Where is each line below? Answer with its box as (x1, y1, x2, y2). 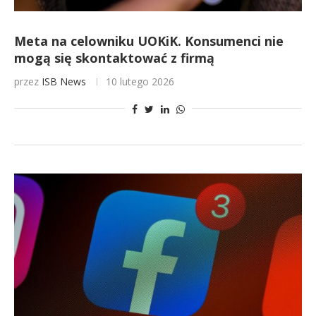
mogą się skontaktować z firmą (14, 49, 214, 66)
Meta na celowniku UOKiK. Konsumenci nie (14, 32, 284, 49)
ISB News (42, 75, 86, 88)
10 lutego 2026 (106, 75, 174, 88)
